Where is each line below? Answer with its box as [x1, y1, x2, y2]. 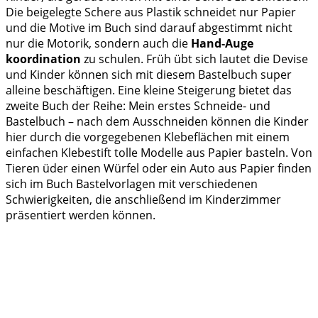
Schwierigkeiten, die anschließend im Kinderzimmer [6, 192, 281, 208]
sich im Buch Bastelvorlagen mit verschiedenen [6, 176, 258, 192]
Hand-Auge [191, 35, 253, 52]
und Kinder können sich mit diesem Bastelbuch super [6, 67, 292, 83]
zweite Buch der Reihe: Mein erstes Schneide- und [6, 98, 270, 114]
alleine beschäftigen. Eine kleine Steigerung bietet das [6, 82, 292, 99]
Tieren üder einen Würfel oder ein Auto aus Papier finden [6, 160, 312, 177]
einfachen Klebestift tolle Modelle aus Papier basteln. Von [6, 145, 312, 161]
